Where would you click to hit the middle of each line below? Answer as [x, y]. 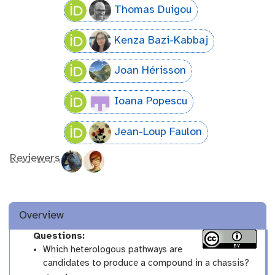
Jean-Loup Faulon [158, 132]
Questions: [57, 236]
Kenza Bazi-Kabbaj [161, 41]
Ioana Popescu [150, 101]
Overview [42, 215]
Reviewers [35, 159]
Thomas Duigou [153, 10]
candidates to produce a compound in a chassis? [146, 263]
